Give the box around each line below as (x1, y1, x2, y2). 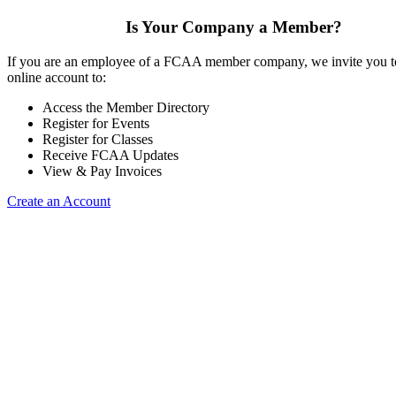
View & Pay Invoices (42, 163, 162, 179)
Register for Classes (42, 131, 153, 147)
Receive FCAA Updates (42, 147, 179, 163)
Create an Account (7, 193, 110, 209)
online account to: (7, 69, 106, 85)
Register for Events (42, 115, 149, 131)
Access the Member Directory (42, 99, 209, 115)
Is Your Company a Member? (125, 18, 342, 37)
